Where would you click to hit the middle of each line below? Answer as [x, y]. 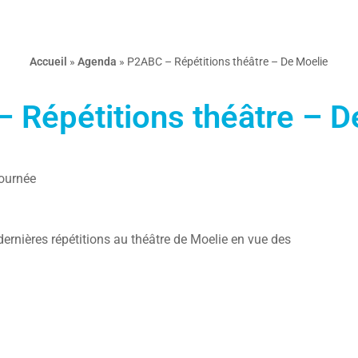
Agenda [97, 62]
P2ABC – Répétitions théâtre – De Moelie [228, 62]
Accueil [49, 62]
